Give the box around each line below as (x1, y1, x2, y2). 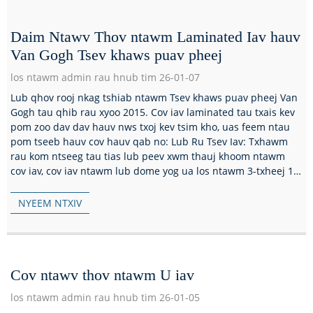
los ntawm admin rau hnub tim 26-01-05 (10, 290, 200, 304)
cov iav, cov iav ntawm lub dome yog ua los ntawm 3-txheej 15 (10, 163, 299, 177)
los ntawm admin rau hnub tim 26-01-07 (10, 70, 200, 84)
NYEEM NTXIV (18, 196, 82, 210)
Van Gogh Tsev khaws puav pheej (10, 45, 222, 64)
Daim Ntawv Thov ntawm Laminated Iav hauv (10, 27, 300, 45)
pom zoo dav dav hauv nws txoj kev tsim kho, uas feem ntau (10, 119, 290, 133)
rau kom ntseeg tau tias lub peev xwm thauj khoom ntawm (10, 149, 285, 163)
